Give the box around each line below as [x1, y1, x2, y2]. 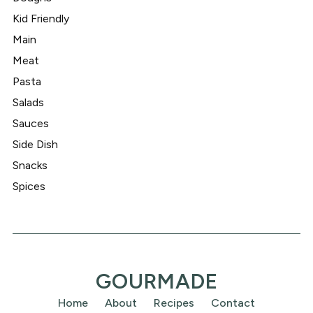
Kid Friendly [12, 12, 69, 26]
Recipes [154, 296, 194, 310]
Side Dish [12, 138, 58, 152]
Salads [12, 96, 44, 110]
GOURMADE [95, 268, 218, 295]
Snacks [12, 159, 48, 173]
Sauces [12, 117, 49, 131]
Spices [12, 180, 45, 194]
